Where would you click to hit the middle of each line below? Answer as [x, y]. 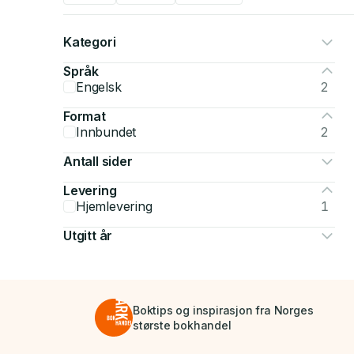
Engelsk [99, 87]
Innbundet [106, 132]
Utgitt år [88, 235]
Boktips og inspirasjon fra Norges [223, 310]
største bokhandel [182, 325]
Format [85, 116]
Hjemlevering [114, 206]
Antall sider [98, 161]
